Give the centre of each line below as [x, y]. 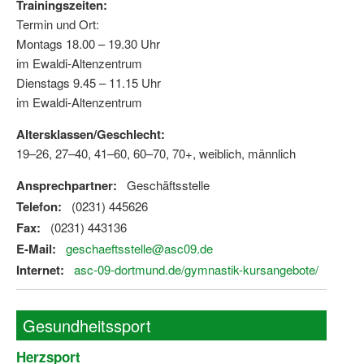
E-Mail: [36, 249]
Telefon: [39, 207]
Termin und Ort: [58, 24]
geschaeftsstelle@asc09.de [139, 249]
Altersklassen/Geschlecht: [91, 134]
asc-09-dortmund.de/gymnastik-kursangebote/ [196, 270]
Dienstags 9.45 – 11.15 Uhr [89, 83]
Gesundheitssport [87, 326]
